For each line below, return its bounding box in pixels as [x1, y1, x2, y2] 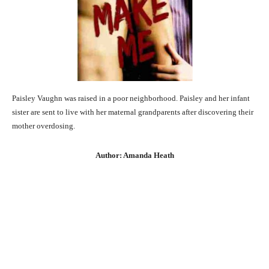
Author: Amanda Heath [95, 151, 174, 160]
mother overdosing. [12, 121, 75, 131]
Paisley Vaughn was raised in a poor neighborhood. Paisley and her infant [12, 94, 250, 103]
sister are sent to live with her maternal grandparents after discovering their [12, 107, 253, 117]
